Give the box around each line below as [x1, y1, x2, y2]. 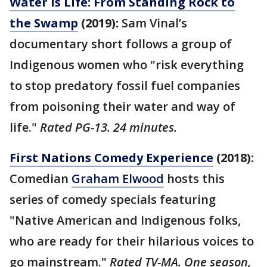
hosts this [164, 170, 225, 187]
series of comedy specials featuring [10, 191, 216, 208]
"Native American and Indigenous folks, [10, 212, 241, 229]
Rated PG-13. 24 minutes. [40, 119, 177, 136]
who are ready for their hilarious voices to [10, 233, 254, 250]
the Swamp [10, 15, 78, 32]
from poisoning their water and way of [10, 98, 235, 115]
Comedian [10, 170, 72, 187]
